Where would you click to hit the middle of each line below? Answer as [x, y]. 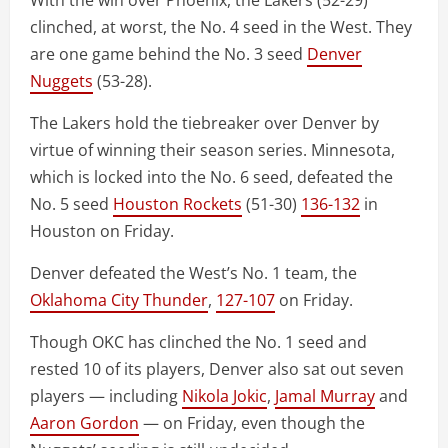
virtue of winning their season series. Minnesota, [212, 150]
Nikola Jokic [224, 396]
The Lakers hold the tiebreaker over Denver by [204, 123]
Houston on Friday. [102, 231]
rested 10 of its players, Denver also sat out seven [217, 369]
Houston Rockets [177, 204]
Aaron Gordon [84, 423]
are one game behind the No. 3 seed [168, 54]
